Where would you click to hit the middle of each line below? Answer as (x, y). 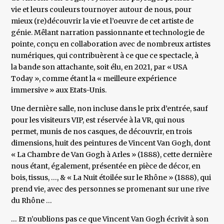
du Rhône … (32, 201)
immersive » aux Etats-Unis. (59, 90)
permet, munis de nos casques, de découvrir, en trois (102, 132)
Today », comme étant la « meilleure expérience (94, 79)
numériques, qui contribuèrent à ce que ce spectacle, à (105, 56)
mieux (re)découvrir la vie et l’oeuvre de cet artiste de (102, 21)
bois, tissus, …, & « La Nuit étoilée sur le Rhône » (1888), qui (111, 178)
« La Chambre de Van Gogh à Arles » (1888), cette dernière (112, 155)
